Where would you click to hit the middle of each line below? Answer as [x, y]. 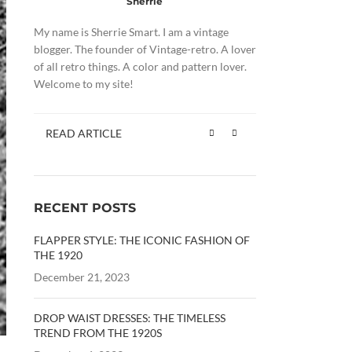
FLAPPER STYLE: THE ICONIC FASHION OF [141, 240]
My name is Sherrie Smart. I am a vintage [131, 32]
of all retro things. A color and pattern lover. [140, 66]
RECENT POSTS [84, 208]
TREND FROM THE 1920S [97, 333]
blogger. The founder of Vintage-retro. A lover [145, 49]
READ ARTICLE [83, 133]
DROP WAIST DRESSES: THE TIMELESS [129, 318]
